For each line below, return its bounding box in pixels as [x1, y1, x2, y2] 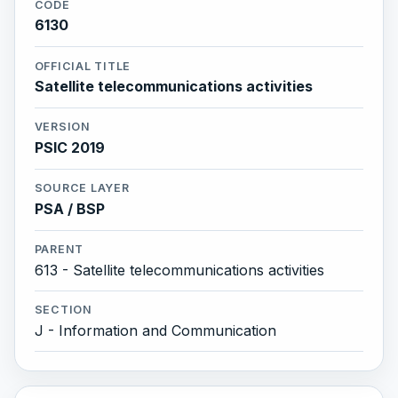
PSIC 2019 [34, 139, 105, 157]
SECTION [34, 303, 92, 317]
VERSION [34, 120, 91, 134]
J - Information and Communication [34, 322, 276, 340]
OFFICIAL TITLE [34, 59, 131, 73]
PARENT [34, 243, 84, 257]
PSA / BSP [34, 200, 105, 219]
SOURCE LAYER [34, 181, 130, 195]
